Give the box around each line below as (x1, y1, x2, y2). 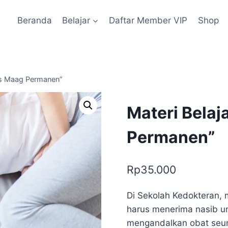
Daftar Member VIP (109, 15, 188, 25)
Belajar (62, 15, 90, 25)
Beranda (17, 15, 52, 25)
